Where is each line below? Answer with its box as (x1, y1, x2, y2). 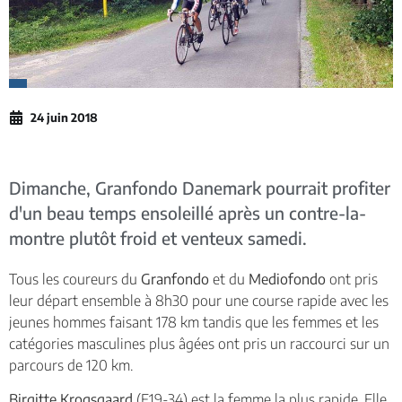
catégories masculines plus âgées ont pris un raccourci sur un (9, 334, 389, 353)
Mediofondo (249, 269, 329, 288)
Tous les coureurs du (9, 269, 141, 288)
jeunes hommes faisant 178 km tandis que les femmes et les (9, 312, 379, 331)
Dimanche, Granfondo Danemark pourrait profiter (9, 176, 390, 198)
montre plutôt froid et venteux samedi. (9, 226, 307, 249)
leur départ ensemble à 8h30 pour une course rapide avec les (9, 291, 389, 310)
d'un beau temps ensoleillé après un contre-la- (9, 201, 366, 223)
